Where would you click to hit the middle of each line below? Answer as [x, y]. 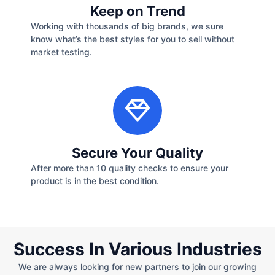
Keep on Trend [137, 11]
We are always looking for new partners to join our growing [137, 267]
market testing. [61, 52]
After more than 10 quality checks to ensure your [130, 168]
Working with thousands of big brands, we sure [127, 26]
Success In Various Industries [137, 250]
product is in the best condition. [95, 180]
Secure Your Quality [137, 153]
